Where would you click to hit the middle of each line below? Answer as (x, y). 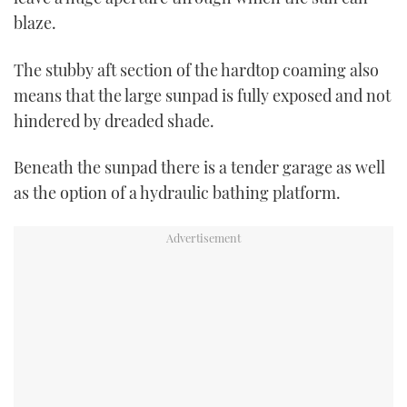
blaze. (35, 23)
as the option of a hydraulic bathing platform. (177, 192)
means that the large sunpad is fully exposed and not (202, 95)
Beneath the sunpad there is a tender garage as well (199, 167)
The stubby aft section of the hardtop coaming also (196, 69)
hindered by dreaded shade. (114, 120)
